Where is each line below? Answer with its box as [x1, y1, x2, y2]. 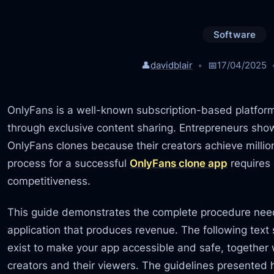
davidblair [150, 59, 193, 71]
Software [213, 29, 256, 41]
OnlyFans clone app [130, 156, 228, 169]
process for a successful [7, 156, 130, 169]
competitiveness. [7, 174, 91, 187]
